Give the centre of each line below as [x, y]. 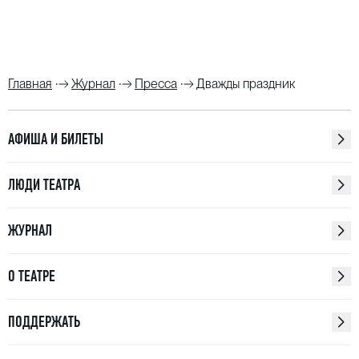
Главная [30, 84]
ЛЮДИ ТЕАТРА [44, 185]
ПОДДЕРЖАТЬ [44, 322]
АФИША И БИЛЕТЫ [56, 139]
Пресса [156, 84]
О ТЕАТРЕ [32, 276]
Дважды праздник [246, 84]
